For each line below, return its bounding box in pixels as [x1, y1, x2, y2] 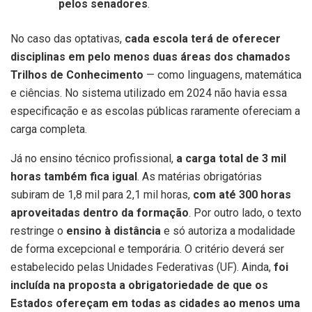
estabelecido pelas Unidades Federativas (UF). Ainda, [10, 260, 274, 274]
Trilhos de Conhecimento [10, 68, 143, 82]
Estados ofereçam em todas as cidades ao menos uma [10, 297, 300, 311]
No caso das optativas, [10, 32, 125, 46]
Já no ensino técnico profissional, [10, 152, 173, 166]
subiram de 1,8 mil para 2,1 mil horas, [10, 188, 193, 202]
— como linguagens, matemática [143, 68, 302, 82]
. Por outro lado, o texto [189, 206, 302, 220]
